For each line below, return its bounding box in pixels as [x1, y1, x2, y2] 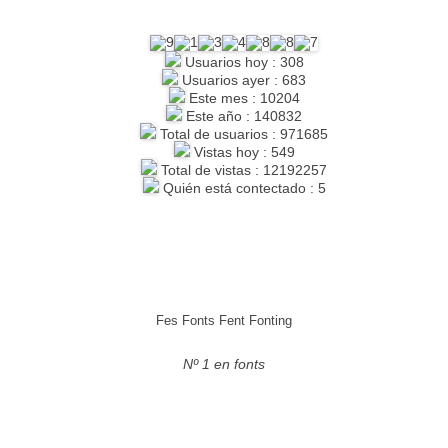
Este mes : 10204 [184, 89, 300, 106]
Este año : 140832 [182, 107, 302, 124]
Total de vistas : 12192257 [157, 161, 327, 178]
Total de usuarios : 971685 [156, 125, 328, 142]
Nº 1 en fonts [183, 355, 265, 372]
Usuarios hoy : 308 [180, 53, 304, 70]
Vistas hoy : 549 [189, 143, 295, 160]
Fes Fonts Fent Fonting [156, 312, 292, 328]
